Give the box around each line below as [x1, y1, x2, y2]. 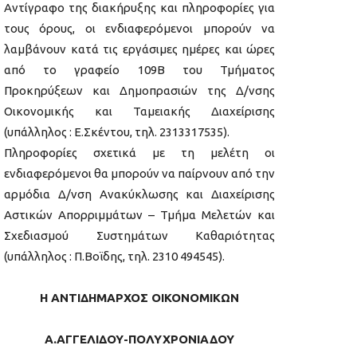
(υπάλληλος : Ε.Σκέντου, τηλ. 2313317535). [4, 125, 229, 139]
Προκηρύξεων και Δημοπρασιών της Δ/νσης [4, 84, 275, 98]
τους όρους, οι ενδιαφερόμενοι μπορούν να [4, 22, 275, 36]
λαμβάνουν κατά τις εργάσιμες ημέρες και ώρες [4, 42, 275, 57]
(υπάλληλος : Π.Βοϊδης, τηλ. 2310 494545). [4, 249, 225, 264]
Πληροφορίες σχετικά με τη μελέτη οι [4, 146, 275, 160]
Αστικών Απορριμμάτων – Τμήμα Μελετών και [4, 208, 275, 222]
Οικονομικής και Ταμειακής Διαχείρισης [4, 104, 275, 119]
